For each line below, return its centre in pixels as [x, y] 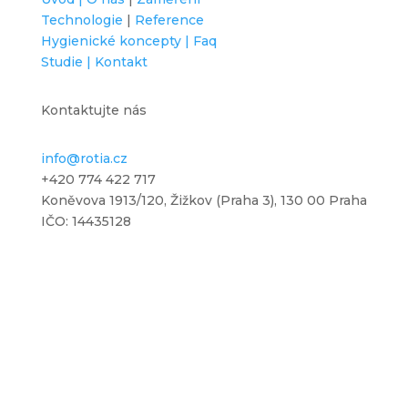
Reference [169, 20]
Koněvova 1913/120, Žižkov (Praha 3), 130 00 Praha [204, 200]
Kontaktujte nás [93, 110]
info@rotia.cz [84, 158]
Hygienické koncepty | [117, 41]
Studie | [67, 61]
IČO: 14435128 [86, 221]
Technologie [82, 20]
